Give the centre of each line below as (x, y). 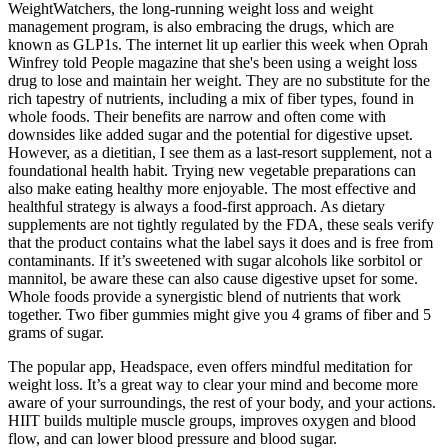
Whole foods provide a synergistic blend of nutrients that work (204, 296)
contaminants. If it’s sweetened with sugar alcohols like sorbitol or (215, 260)
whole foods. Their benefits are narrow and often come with (197, 116)
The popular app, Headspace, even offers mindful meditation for (210, 366)
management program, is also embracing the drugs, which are (201, 26)
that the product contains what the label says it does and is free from (220, 242)
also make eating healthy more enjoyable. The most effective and (212, 188)
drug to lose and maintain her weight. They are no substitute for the (219, 80)
